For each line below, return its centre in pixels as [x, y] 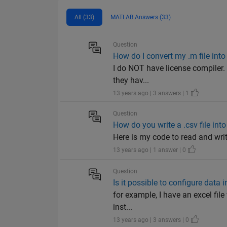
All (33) [84, 17]
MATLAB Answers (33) [141, 17]
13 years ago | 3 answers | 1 [152, 93]
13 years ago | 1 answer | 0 [150, 150]
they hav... [131, 81]
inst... [123, 207]
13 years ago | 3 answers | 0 [152, 220]
